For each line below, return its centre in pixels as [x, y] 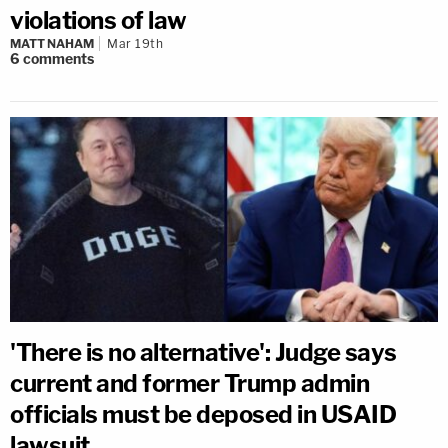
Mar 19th [135, 44]
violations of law [98, 21]
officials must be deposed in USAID [203, 414]
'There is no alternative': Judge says [203, 352]
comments [58, 59]
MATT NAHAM [52, 44]
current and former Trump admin [189, 383]
